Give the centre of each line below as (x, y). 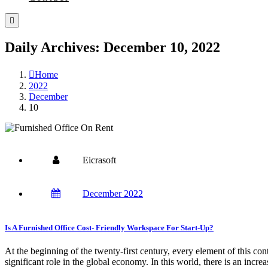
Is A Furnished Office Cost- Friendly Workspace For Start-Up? (109, 227)
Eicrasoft (99, 160)
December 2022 (113, 193)
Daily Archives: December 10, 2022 (112, 47)
